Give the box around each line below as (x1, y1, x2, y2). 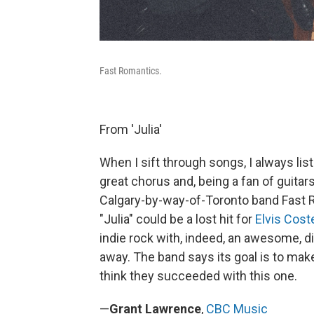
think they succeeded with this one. (100, 268, 297, 283)
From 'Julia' (100, 121, 162, 137)
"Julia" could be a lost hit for (100, 211, 255, 226)
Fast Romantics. (100, 64, 162, 76)
